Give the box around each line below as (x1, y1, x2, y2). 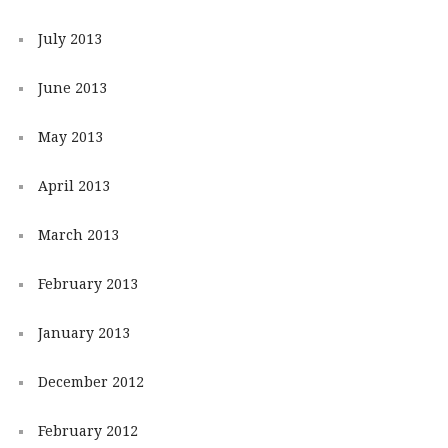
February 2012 (37, 422, 138, 439)
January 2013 (37, 324, 130, 341)
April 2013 (37, 177, 110, 194)
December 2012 (37, 373, 144, 390)
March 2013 (37, 226, 119, 243)
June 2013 (37, 79, 107, 96)
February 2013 (37, 275, 138, 292)
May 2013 (37, 128, 103, 145)
